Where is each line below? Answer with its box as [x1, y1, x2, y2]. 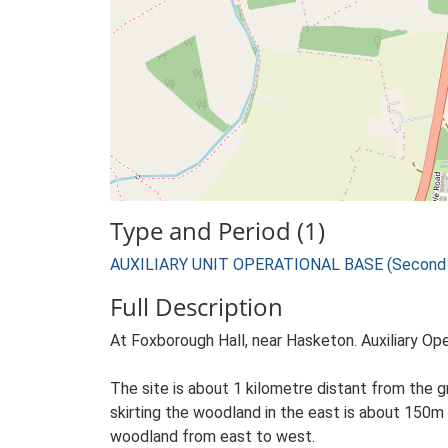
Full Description [110, 290, 283, 323]
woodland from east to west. [110, 427, 315, 446]
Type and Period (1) [110, 214, 325, 247]
